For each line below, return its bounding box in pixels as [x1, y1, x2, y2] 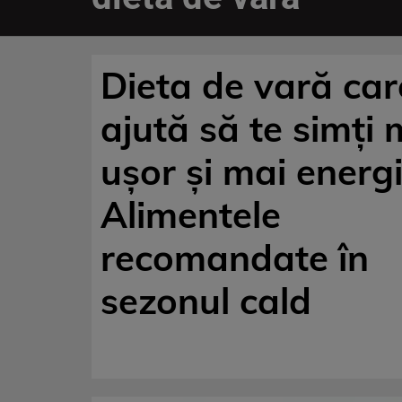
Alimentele [100, 192, 281, 237]
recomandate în [100, 235, 369, 280]
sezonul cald [100, 278, 311, 323]
